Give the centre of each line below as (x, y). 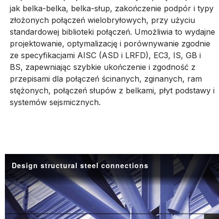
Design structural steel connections (80, 165)
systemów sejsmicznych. (55, 102)
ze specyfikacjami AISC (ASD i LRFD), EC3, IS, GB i (105, 55)
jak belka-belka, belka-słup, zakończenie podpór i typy (112, 8)
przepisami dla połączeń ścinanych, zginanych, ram (106, 79)
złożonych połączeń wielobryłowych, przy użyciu (102, 20)
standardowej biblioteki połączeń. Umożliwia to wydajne (112, 32)
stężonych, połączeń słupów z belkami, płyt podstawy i (112, 90)
